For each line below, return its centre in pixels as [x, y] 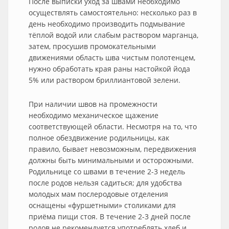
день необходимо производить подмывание [107, 24]
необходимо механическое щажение [94, 115]
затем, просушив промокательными [92, 46]
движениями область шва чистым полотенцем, [112, 58]
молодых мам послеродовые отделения [98, 194]
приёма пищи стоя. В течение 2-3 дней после [110, 216]
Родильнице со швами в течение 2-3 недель [107, 171]
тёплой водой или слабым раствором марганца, [113, 35]
